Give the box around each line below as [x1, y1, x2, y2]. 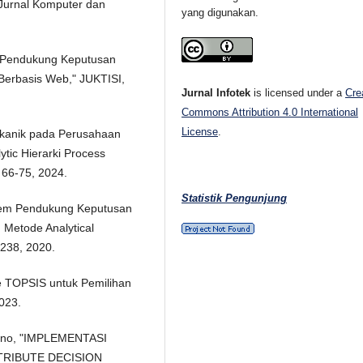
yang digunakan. [181, 6, 259, 19]
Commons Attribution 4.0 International [181, 105, 359, 118]
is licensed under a [250, 86, 346, 99]
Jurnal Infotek [181, 86, 251, 99]
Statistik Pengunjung [181, 191, 288, 204]
